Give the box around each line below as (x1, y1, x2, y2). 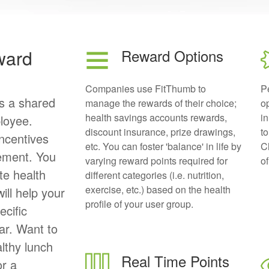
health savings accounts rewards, (85, 110, 227, 124)
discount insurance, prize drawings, (85, 125, 235, 139)
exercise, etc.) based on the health (85, 183, 231, 196)
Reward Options (121, 45, 223, 66)
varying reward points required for (85, 154, 228, 168)
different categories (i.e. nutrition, (85, 168, 224, 182)
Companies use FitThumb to (85, 82, 206, 95)
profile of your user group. (85, 197, 193, 211)
